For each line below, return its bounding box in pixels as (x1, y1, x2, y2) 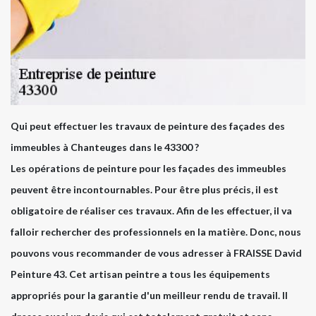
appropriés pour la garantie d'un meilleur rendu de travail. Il (11, 289, 288, 302)
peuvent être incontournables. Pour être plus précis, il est (11, 183, 279, 196)
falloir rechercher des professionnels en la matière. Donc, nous (11, 226, 301, 238)
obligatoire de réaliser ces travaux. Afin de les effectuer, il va (11, 205, 292, 217)
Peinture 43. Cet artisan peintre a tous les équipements (11, 268, 270, 281)
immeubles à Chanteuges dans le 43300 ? (11, 141, 199, 154)
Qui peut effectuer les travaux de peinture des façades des (11, 120, 285, 133)
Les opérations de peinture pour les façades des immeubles (11, 162, 286, 175)
